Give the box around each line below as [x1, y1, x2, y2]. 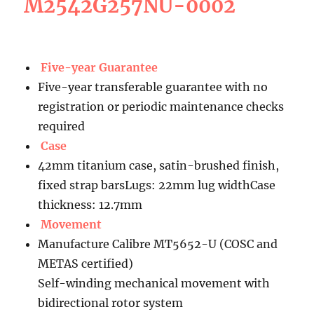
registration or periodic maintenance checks [38, 99, 285, 114]
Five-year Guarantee [41, 60, 158, 74]
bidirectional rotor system [38, 295, 184, 310]
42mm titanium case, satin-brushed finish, [38, 158, 280, 172]
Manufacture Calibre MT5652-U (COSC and [38, 236, 278, 251]
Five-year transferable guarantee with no [38, 79, 268, 94]
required [38, 118, 86, 133]
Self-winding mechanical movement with [38, 275, 271, 290]
